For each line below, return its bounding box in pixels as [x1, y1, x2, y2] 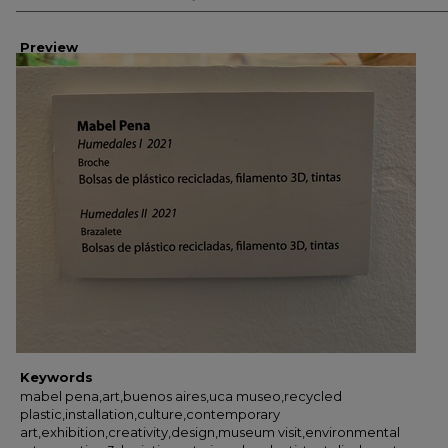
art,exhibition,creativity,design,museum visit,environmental [20, 424, 400, 440]
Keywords [20, 369, 93, 385]
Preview [20, 39, 78, 55]
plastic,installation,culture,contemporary [20, 406, 280, 422]
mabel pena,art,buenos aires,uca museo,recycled [20, 388, 342, 404]
